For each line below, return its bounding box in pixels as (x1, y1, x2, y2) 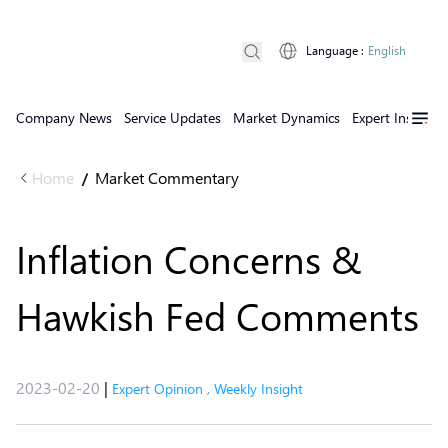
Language (306, 43, 358, 58)
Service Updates (124, 108, 221, 127)
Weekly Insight (214, 379, 303, 398)
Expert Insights (352, 108, 442, 127)
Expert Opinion (112, 379, 203, 398)
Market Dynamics (233, 108, 340, 127)
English (368, 43, 406, 58)
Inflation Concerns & (16, 233, 361, 284)
